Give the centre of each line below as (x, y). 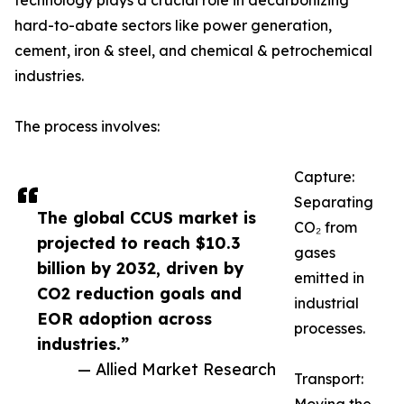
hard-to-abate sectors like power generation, (173, 26)
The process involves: (87, 127)
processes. (330, 329)
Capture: (324, 177)
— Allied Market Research (177, 369)
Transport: (329, 379)
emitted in (329, 278)
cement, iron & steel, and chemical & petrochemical (193, 51)
